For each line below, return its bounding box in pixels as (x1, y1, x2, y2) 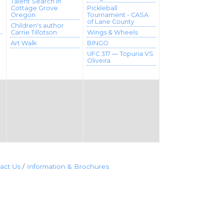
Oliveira (87, 57, 110, 64)
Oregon (11, 11, 36, 18)
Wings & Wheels (87, 29, 138, 36)
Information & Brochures (27, 163, 109, 170)
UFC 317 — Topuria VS (87, 50, 153, 57)
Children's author (11, 22, 64, 29)
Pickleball (87, 4, 117, 12)
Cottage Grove (11, 4, 58, 12)
